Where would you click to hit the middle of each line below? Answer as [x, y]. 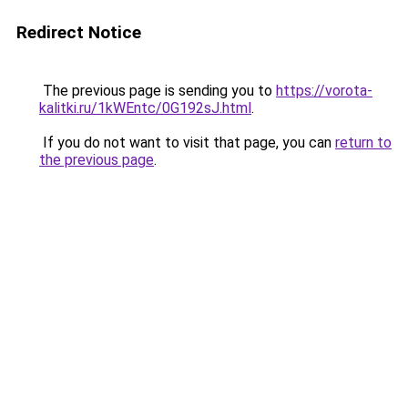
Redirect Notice [79, 32]
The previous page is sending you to [158, 91]
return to [363, 143]
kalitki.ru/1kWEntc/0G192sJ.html [145, 108]
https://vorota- [324, 91]
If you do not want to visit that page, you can [187, 143]
